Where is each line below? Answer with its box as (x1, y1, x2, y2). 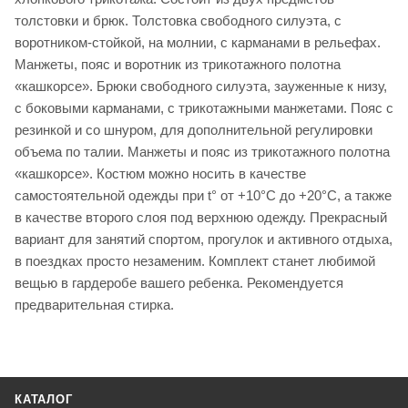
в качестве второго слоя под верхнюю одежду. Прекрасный (15, 209, 387, 226)
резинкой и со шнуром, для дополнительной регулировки (15, 122, 372, 138)
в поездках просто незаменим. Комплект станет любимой (15, 253, 375, 270)
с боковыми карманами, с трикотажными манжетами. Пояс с (15, 100, 393, 117)
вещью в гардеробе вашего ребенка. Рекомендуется (15, 275, 343, 291)
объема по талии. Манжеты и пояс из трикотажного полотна (15, 144, 390, 160)
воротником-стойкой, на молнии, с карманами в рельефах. (15, 35, 381, 51)
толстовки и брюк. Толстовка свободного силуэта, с (15, 13, 342, 29)
